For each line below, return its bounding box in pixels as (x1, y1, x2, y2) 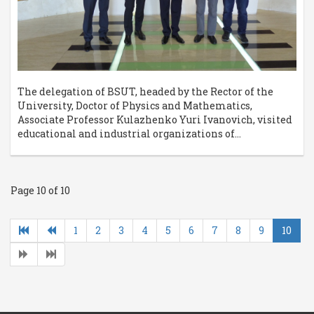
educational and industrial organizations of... (18, 127, 241, 141)
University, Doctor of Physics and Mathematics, (18, 99, 252, 113)
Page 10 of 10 (11, 184, 70, 198)
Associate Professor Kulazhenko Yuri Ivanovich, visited (18, 113, 292, 127)
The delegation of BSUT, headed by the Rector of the (18, 85, 273, 99)
